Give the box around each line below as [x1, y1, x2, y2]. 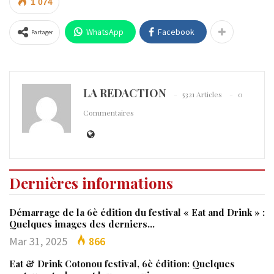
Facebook [158, 26, 194, 37]
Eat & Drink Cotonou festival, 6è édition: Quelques [9, 257, 235, 270]
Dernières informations [9, 172, 173, 193]
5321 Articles [182, 89, 222, 100]
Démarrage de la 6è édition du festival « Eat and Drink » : [9, 206, 265, 218]
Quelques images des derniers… [9, 217, 155, 230]
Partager [31, 28, 53, 36]
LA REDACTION [83, 85, 166, 100]
